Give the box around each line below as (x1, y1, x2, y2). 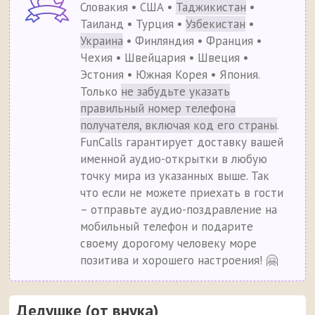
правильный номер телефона (80, 101, 236, 117)
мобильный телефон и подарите (80, 219, 254, 235)
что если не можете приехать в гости (80, 185, 284, 201)
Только (80, 84, 122, 100)
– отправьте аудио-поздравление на (80, 202, 278, 218)
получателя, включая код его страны (80, 117, 278, 134)
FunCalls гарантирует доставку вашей (80, 134, 284, 150)
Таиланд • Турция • (80, 16, 186, 32)
